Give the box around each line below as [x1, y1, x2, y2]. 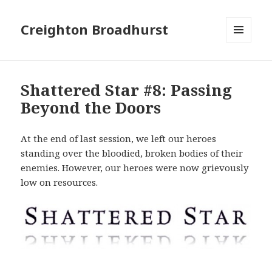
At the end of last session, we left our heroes [21, 132, 217, 145]
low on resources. [21, 176, 98, 189]
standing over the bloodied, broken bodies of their [21, 147, 243, 160]
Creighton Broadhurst [21, 20, 169, 39]
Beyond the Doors [21, 97, 161, 119]
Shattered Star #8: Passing [21, 79, 233, 101]
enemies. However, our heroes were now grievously [21, 161, 249, 174]
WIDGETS [226, 63, 262, 73]
